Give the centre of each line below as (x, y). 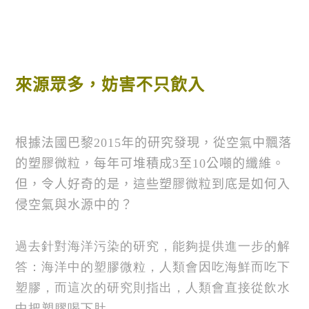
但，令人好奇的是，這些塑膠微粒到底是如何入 (153, 184)
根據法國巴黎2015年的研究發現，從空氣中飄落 (154, 142)
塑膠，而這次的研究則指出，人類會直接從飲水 (153, 287)
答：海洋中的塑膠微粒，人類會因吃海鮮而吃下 (153, 267)
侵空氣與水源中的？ (74, 205)
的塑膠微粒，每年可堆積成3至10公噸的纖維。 (150, 163)
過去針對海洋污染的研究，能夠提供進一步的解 (153, 246)
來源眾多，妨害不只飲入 (110, 85)
